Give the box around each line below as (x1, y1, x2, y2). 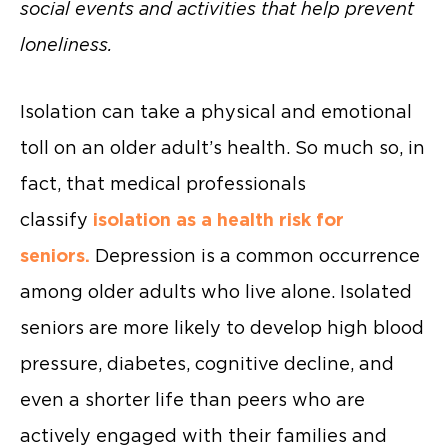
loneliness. (20, 33, 112, 55)
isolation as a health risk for (93, 209, 344, 231)
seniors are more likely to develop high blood (20, 317, 424, 339)
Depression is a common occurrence (90, 245, 420, 267)
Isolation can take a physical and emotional (20, 101, 412, 123)
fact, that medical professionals (20, 173, 306, 195)
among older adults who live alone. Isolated (20, 281, 412, 303)
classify (20, 209, 93, 231)
